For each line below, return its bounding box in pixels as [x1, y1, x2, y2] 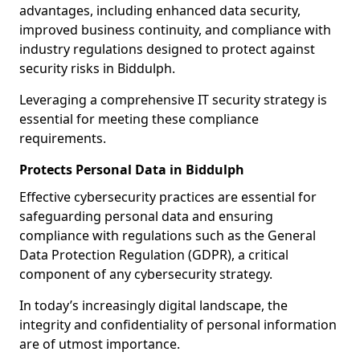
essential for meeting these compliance [19, 110, 259, 128]
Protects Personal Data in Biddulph [19, 161, 244, 178]
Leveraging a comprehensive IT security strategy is [19, 91, 327, 108]
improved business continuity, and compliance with [19, 21, 331, 39]
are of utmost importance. [19, 335, 180, 353]
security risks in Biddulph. [19, 59, 175, 77]
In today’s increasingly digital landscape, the [19, 297, 288, 314]
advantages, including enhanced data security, [19, 2, 301, 19]
